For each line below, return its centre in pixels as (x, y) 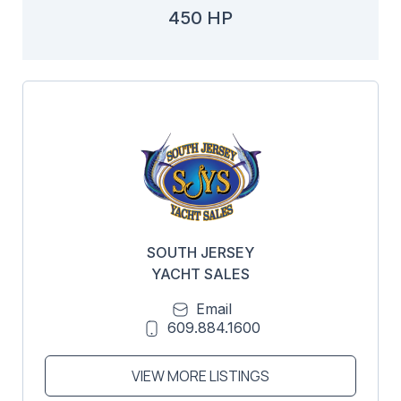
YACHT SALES (200, 273)
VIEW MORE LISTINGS (200, 376)
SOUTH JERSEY (200, 252)
